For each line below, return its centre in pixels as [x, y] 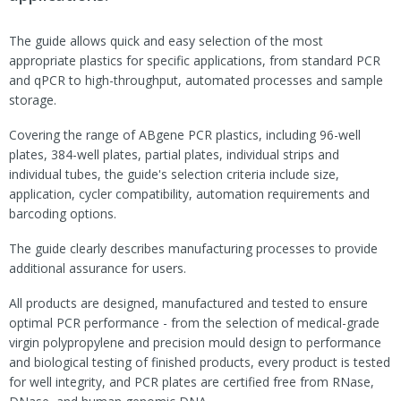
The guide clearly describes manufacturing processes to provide [193, 249]
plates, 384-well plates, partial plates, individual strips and [174, 155]
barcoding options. [63, 214]
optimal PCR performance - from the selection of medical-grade [194, 323]
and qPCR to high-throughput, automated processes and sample [196, 81]
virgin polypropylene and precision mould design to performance [195, 343]
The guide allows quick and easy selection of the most [166, 41]
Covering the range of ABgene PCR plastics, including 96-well [185, 135]
